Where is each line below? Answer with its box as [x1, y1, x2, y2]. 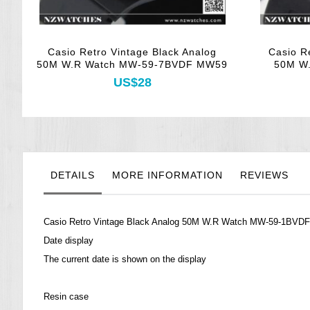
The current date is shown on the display [44, 254, 206, 265]
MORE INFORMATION [112, 170, 223, 181]
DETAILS [51, 170, 95, 181]
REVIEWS [240, 170, 289, 181]
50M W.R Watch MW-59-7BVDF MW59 [37, 59, 228, 71]
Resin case [44, 291, 89, 302]
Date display [44, 235, 93, 246]
